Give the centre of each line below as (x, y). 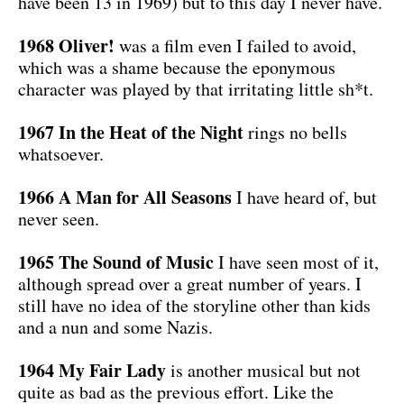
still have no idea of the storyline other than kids (194, 305)
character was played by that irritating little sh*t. (196, 88)
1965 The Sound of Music (116, 262)
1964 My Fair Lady (92, 370)
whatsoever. (61, 153)
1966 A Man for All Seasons (125, 197)
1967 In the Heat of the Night (133, 132)
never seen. (59, 218)
